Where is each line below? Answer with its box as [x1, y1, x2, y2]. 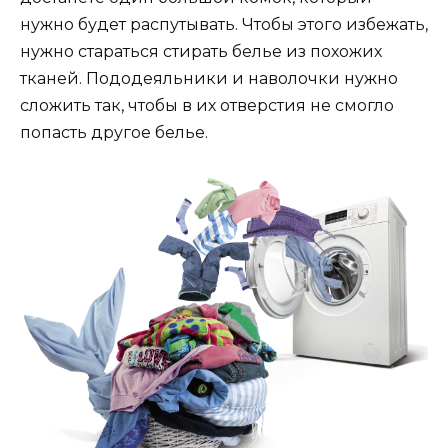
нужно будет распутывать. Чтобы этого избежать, [20, 15, 428, 35]
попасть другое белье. [20, 123, 208, 143]
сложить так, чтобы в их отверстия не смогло [20, 96, 394, 116]
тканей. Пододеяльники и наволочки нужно [20, 69, 398, 89]
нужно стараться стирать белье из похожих [20, 42, 382, 62]
